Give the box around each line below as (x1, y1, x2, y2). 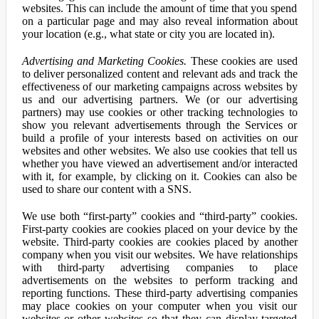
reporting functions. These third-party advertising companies (21, 287, 298, 299)
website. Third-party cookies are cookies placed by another (21, 236, 298, 248)
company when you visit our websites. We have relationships (21, 249, 298, 261)
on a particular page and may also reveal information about (21, 15, 298, 27)
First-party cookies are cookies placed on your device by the (21, 223, 298, 235)
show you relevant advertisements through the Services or (21, 119, 298, 131)
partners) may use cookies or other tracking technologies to (21, 106, 298, 118)
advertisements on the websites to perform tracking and (21, 274, 298, 286)
